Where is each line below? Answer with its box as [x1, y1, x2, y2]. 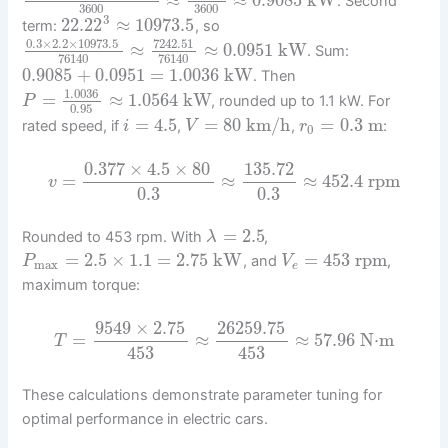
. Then [252, 67, 296, 86]
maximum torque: [22, 275, 141, 294]
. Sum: [306, 41, 349, 60]
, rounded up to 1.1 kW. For [211, 91, 391, 110]
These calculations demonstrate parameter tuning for [22, 386, 383, 405]
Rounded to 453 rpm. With [22, 227, 207, 246]
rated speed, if [22, 117, 124, 136]
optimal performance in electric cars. [22, 410, 269, 429]
